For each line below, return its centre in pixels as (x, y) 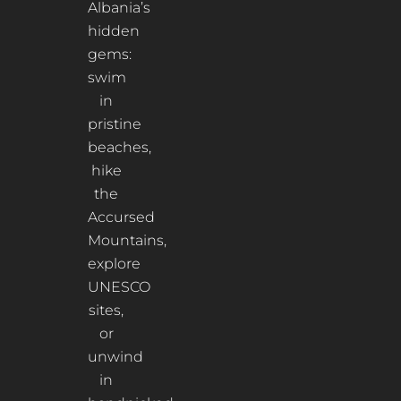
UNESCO (119, 286)
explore (114, 263)
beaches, (119, 147)
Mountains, (127, 240)
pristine (114, 124)
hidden (113, 30)
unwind (115, 356)
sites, (107, 310)
